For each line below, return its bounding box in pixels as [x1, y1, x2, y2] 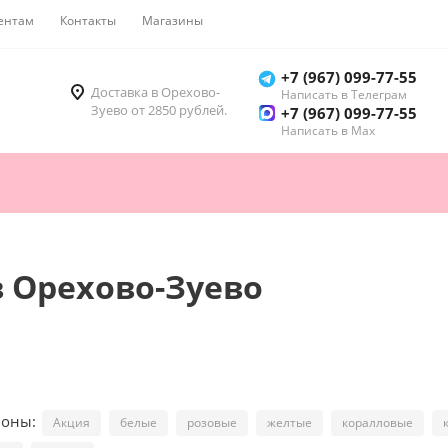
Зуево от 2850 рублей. [91, 101, 227, 120]
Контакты [60, 12, 116, 29]
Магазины [142, 12, 203, 29]
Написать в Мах [281, 122, 375, 140]
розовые [187, 414, 237, 432]
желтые [267, 414, 312, 432]
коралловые [342, 414, 413, 432]
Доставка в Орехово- [91, 83, 220, 102]
